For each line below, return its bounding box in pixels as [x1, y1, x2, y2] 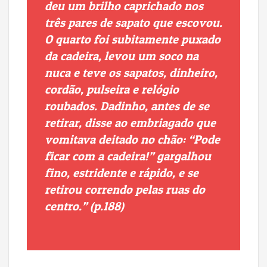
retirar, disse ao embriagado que [45, 116, 216, 131]
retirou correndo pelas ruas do [45, 182, 205, 197]
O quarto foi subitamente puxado [45, 32, 221, 47]
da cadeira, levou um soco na [45, 49, 198, 64]
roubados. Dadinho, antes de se [45, 99, 209, 114]
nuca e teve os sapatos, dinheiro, [45, 66, 218, 80]
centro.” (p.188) [45, 199, 124, 214]
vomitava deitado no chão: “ [45, 132, 194, 147]
